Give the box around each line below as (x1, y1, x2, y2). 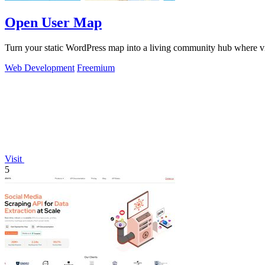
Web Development (5, 63, 75, 73)
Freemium (77, 63, 115, 73)
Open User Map (5, 15, 102, 31)
